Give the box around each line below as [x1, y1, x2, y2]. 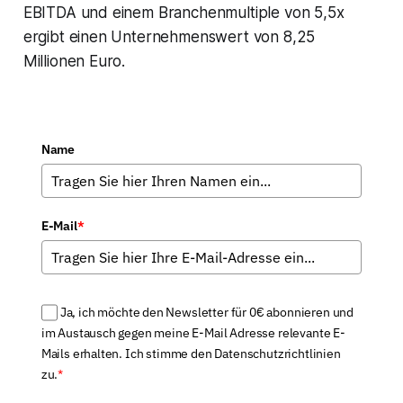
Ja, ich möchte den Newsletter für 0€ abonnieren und [59, 304, 354, 321]
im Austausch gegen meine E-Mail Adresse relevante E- [40, 325, 345, 342]
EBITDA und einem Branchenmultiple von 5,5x [22, 4, 345, 22]
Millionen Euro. [22, 52, 126, 71]
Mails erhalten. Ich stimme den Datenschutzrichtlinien [40, 345, 341, 363]
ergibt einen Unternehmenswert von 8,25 [22, 28, 316, 47]
